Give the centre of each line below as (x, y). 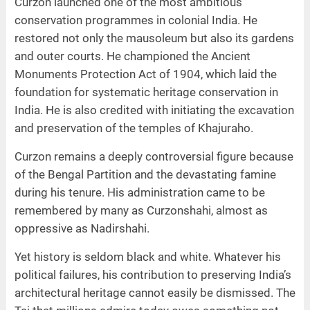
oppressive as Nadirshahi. (82, 229)
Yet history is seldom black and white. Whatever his (147, 257)
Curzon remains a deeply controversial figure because (154, 157)
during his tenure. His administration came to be (139, 193)
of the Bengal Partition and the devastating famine (145, 175)
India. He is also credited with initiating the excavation (154, 110)
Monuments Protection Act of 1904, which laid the (145, 74)
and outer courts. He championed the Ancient (132, 56)
